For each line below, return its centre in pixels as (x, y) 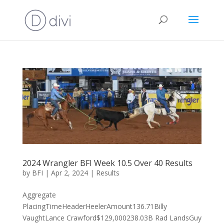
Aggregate (39, 194)
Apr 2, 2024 (69, 172)
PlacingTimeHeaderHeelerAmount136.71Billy (94, 206)
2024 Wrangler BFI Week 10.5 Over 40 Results (107, 163)
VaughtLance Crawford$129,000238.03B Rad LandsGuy (112, 217)
